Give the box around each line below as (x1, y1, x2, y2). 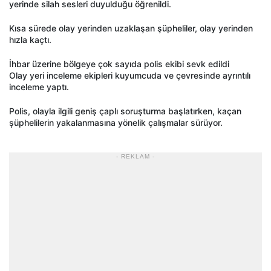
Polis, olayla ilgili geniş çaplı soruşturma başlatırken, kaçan (9, 106, 241, 117)
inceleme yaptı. (9, 82, 69, 93)
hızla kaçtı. (9, 34, 51, 45)
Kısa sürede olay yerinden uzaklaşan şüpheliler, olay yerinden (9, 23, 253, 34)
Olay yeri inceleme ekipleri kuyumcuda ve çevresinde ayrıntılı (9, 70, 250, 81)
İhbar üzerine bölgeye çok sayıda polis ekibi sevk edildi (9, 59, 229, 70)
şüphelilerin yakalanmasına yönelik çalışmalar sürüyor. (9, 117, 223, 128)
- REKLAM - (116, 153, 155, 160)
